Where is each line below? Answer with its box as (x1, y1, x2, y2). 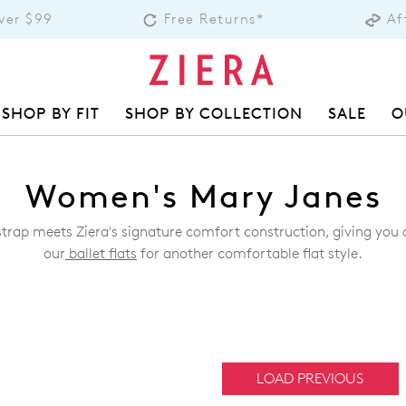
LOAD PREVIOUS (256, 370, 363, 388)
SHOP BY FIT (2, 103, 100, 123)
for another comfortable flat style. (137, 245, 362, 263)
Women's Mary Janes (24, 178, 382, 217)
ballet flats (65, 245, 137, 263)
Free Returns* (163, 10, 265, 27)
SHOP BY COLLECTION (125, 103, 303, 123)
